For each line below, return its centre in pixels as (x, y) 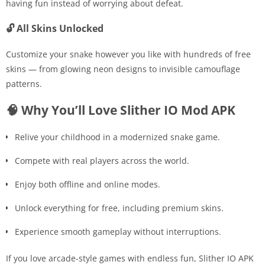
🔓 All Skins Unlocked (55, 29)
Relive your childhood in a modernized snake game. (117, 137)
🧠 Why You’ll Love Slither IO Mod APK (121, 110)
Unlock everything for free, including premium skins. (119, 208)
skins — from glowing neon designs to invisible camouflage (123, 69)
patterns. (24, 84)
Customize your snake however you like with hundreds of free (128, 54)
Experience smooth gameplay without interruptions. (118, 232)
